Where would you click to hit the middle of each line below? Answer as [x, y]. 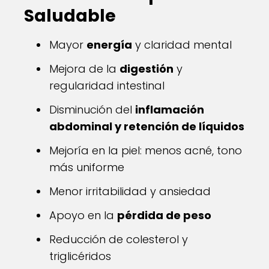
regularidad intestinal [107, 86]
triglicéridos [80, 256]
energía [109, 45]
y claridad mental [182, 45]
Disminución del [92, 110]
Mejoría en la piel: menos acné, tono [146, 150]
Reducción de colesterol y [119, 239]
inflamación [170, 110]
